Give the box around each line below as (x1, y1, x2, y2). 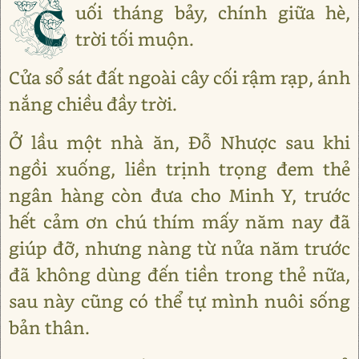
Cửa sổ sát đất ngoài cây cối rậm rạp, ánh (9, 66, 350, 89)
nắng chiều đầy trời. (9, 92, 177, 115)
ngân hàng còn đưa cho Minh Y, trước (9, 184, 350, 207)
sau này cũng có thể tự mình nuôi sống (9, 289, 350, 313)
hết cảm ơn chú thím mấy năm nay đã (9, 210, 350, 233)
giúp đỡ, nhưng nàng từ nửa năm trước (9, 236, 350, 260)
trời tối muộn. (75, 27, 194, 50)
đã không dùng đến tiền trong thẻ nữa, (9, 263, 350, 286)
